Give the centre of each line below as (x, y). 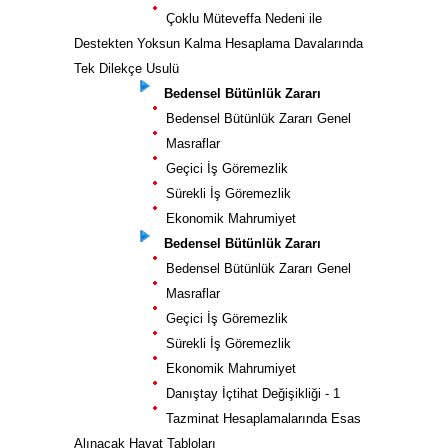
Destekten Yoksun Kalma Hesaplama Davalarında (218, 43)
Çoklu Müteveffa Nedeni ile (240, 18)
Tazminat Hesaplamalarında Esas (259, 418)
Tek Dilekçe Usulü (126, 68)
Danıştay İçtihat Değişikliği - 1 (249, 393)
